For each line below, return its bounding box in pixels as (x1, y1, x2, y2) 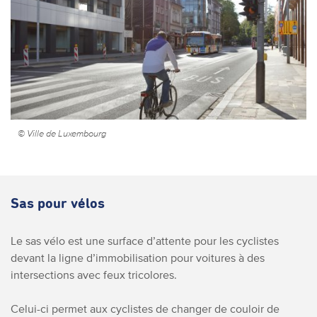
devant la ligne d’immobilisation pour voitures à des (11, 250, 265, 264)
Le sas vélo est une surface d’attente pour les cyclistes (11, 234, 279, 247)
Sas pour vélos (11, 196, 105, 211)
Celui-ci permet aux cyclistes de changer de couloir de (11, 301, 279, 315)
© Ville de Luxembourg (18, 127, 106, 139)
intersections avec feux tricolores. (11, 267, 177, 281)
